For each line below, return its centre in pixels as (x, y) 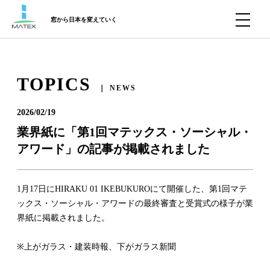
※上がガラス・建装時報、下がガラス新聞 (96, 247)
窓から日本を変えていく (84, 20)
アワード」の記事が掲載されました (113, 149)
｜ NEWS (117, 88)
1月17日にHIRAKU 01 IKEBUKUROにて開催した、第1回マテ (132, 189)
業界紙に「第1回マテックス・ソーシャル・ (134, 132)
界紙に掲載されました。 (63, 218)
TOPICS (54, 84)
